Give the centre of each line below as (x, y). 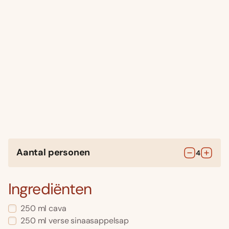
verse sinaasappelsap (89, 221)
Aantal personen (53, 153)
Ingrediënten (50, 189)
